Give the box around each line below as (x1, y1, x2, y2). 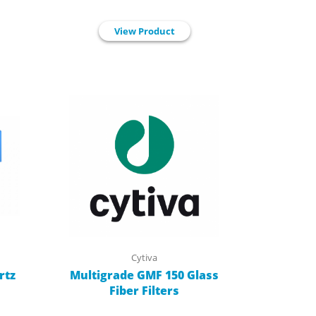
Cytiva (131, 250, 158, 264)
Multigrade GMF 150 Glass (70, 267, 219, 283)
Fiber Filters (109, 282, 180, 298)
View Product (114, 25, 175, 38)
